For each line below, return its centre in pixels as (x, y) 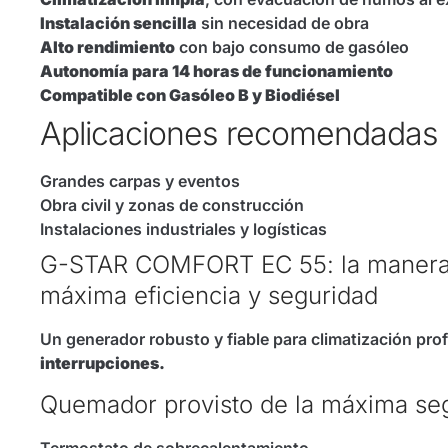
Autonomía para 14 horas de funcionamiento (216, 70)
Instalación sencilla (118, 22)
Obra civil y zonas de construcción (172, 204)
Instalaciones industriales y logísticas (183, 228)
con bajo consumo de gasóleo (292, 46)
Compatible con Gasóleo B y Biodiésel (190, 94)
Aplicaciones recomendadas (239, 133)
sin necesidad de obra (283, 22)
